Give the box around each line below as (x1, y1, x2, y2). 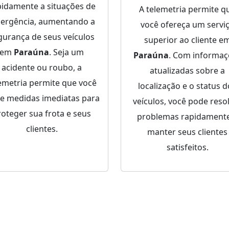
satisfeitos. (166, 142, 209, 153)
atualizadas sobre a (150, 65, 225, 77)
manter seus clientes (147, 126, 227, 138)
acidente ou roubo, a (2, 62, 82, 74)
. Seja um (49, 47, 84, 58)
